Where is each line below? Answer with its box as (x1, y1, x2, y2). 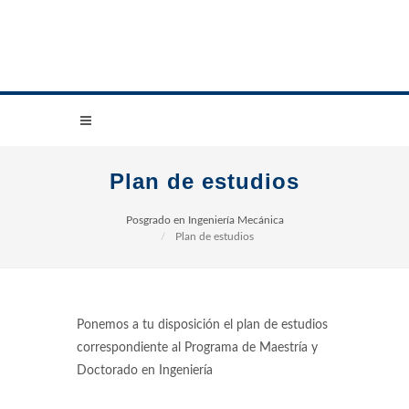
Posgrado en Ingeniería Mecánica (125, 215, 284, 225)
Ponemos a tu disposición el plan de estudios (77, 319, 328, 331)
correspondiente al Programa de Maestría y (77, 341, 318, 354)
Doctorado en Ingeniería (77, 364, 213, 377)
